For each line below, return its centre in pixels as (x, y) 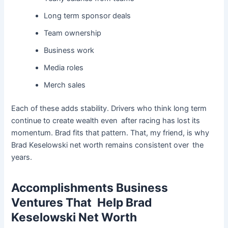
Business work (69, 50)
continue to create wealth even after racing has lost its (106, 120)
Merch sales (65, 85)
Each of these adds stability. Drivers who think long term (109, 108)
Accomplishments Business (90, 188)
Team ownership (73, 33)
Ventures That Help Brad (82, 202)
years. (22, 157)
